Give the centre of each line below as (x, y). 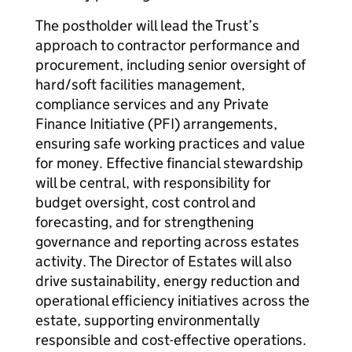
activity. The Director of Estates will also (163, 261)
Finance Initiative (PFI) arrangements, (156, 124)
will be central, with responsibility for (153, 183)
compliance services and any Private (152, 104)
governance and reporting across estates (167, 242)
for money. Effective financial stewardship (169, 163)
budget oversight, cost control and (146, 202)
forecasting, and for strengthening (145, 222)
